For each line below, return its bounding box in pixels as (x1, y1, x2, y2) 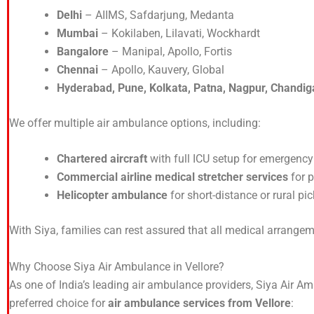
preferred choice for (9, 296, 108, 310)
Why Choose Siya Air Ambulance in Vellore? (9, 259, 224, 273)
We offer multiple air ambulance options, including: (9, 116, 261, 130)
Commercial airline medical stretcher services (57, 170, 288, 184)
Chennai (57, 62, 98, 76)
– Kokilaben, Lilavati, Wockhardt (98, 26, 260, 40)
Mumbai (57, 26, 98, 40)
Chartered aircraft (57, 152, 147, 166)
